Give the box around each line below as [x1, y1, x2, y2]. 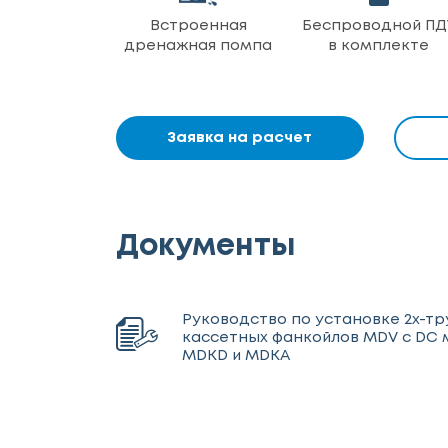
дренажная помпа [124, 39, 273, 53]
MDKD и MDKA [182, 349, 291, 363]
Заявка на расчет [167, 130, 313, 145]
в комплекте [328, 39, 430, 53]
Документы [115, 233, 296, 260]
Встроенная [149, 19, 247, 33]
